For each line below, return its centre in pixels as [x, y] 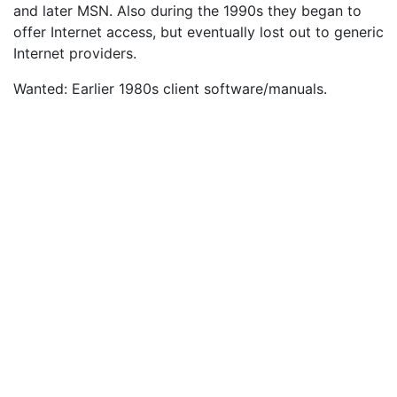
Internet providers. [75, 53]
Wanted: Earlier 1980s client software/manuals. [170, 89]
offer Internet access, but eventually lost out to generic [198, 32]
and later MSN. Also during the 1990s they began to [187, 11]
